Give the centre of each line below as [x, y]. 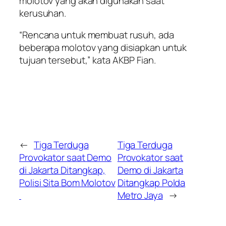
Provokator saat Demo [65, 157]
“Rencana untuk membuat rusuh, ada [97, 35]
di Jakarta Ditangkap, [62, 170]
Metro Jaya [140, 195]
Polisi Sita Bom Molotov [67, 182]
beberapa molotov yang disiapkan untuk [103, 48]
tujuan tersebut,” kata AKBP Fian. [88, 60]
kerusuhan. [43, 13]
